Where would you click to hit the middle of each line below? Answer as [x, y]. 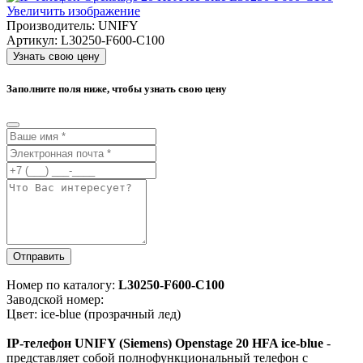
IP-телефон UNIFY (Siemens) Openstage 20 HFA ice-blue [165, 344]
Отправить [39, 257]
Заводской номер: [55, 300]
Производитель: [52, 25]
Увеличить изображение [73, 11]
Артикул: [34, 40]
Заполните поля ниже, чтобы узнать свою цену [117, 89]
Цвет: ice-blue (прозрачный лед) [94, 314]
